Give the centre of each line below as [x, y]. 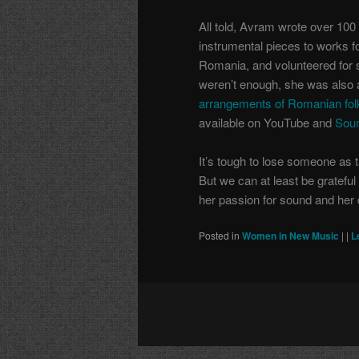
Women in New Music [290, 236]
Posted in [219, 236]
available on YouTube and [265, 122]
